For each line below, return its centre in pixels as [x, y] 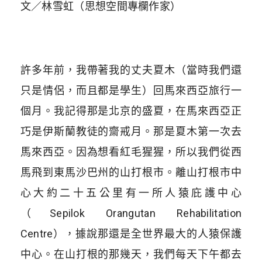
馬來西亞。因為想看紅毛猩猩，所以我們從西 [131, 152]
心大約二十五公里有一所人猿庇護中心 [131, 193]
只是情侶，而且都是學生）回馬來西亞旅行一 [131, 91]
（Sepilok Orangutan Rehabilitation [131, 213]
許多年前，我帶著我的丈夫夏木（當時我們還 [131, 70]
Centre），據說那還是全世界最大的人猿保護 [131, 234]
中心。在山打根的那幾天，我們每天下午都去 [131, 254]
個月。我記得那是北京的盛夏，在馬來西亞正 [131, 111]
